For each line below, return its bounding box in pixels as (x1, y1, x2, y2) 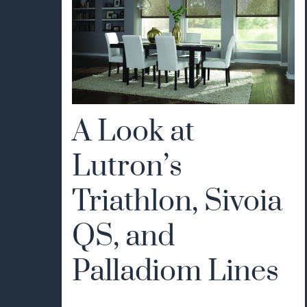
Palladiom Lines (72, 253, 279, 290)
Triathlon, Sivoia (72, 183, 282, 220)
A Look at (72, 113, 195, 150)
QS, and (72, 218, 175, 255)
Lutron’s (72, 148, 182, 185)
